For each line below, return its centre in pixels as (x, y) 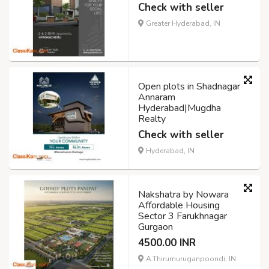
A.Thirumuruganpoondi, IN (190, 259)
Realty (152, 119)
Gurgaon (156, 227)
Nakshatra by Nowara (183, 195)
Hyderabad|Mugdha (180, 108)
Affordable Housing (179, 206)
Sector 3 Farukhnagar (183, 216)
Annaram (157, 98)
